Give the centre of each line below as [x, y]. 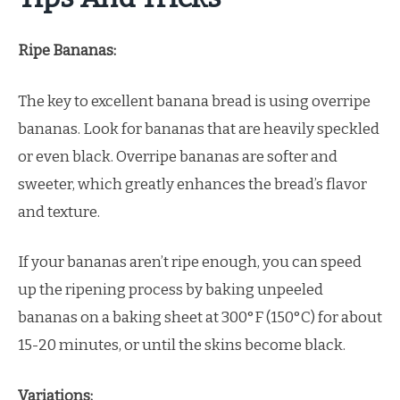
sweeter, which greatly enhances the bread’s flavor [192, 184]
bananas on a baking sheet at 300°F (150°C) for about [200, 317]
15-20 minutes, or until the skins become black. [182, 345]
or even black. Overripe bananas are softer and [178, 156]
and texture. [59, 212]
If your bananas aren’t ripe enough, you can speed [190, 262]
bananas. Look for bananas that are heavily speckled [199, 129]
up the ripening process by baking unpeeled [171, 290]
